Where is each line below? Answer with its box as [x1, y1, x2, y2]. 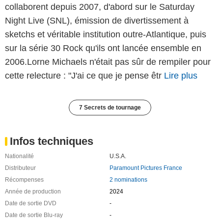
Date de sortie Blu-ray [5, 212, 63, 219]
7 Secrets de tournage [79, 104, 141, 111]
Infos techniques [10, 135, 93, 148]
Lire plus [164, 71, 197, 81]
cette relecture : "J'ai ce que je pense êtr [5, 71, 164, 81]
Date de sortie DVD [5, 200, 56, 207]
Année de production [5, 188, 61, 195]
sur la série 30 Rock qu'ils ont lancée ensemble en [5, 43, 201, 54]
